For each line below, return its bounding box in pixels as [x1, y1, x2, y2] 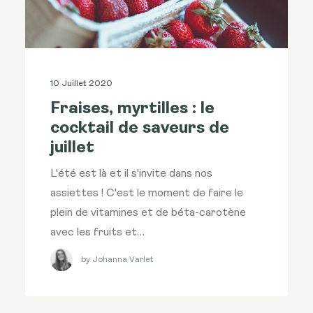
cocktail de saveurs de [50, 120, 229, 138]
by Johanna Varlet [81, 255, 154, 264]
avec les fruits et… [50, 227, 145, 239]
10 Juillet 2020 [50, 80, 112, 89]
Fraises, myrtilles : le [50, 101, 214, 118]
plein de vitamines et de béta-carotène [50, 208, 246, 219]
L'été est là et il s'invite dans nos [50, 168, 212, 180]
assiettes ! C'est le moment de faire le [50, 188, 243, 200]
